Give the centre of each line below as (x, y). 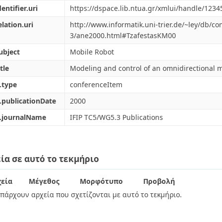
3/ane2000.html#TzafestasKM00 (123, 35)
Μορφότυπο (101, 181)
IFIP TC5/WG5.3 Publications (116, 117)
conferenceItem (96, 84)
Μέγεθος (44, 181)
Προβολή (159, 181)
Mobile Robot (92, 52)
